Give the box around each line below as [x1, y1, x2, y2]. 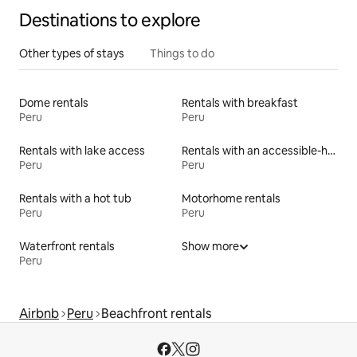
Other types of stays [19, 45, 124, 61]
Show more [182, 238, 239, 253]
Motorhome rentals [182, 190, 280, 206]
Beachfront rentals [101, 304, 211, 322]
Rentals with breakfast [182, 95, 298, 110]
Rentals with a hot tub [19, 190, 131, 206]
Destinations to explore [19, 8, 201, 32]
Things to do [150, 45, 214, 61]
